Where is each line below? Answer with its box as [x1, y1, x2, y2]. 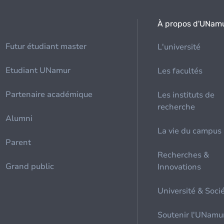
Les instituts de [157, 89, 215, 100]
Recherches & [157, 149, 209, 160]
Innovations [157, 161, 201, 172]
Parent [5, 137, 31, 148]
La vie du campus [157, 125, 222, 136]
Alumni [5, 113, 33, 124]
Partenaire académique [5, 89, 93, 100]
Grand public [5, 161, 54, 172]
